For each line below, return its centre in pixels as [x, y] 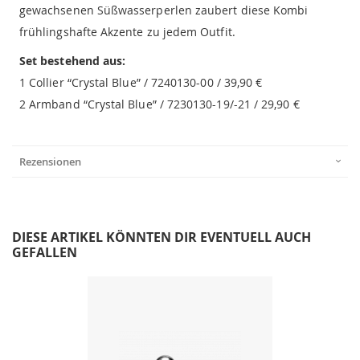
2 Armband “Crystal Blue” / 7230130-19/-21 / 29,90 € [160, 104]
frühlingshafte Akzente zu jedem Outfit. [127, 32]
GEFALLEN [45, 253]
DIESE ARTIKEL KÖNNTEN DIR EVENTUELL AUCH [162, 237]
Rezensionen [50, 162]
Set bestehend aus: [73, 61]
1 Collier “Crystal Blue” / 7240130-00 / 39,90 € [141, 83]
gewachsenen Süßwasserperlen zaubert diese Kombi [164, 10]
